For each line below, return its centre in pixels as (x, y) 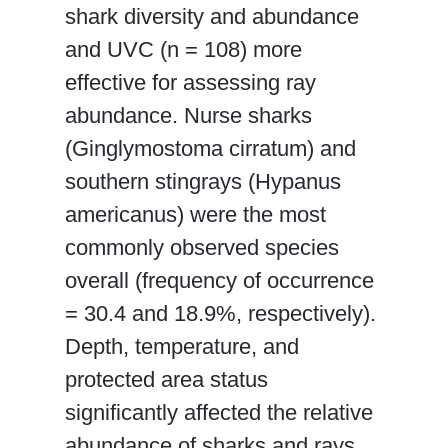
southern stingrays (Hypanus (203, 181)
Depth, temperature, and (182, 346)
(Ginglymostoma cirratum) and (210, 148)
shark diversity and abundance (212, 16)
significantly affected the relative (219, 412)
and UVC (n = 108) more (183, 49)
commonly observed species (202, 247)
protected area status (166, 379)
